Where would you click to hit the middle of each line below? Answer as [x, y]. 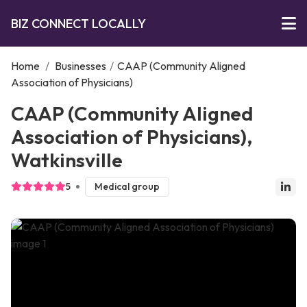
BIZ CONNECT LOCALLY [78, 23]
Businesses [81, 66]
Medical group [127, 187]
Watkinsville [67, 160]
